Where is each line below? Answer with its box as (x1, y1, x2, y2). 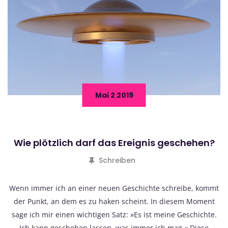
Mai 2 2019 (95, 90, 133, 101)
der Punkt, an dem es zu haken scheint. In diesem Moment (13, 196, 215, 207)
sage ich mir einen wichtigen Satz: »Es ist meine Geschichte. (11, 210, 217, 220)
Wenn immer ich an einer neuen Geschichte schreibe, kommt (9, 183, 219, 193)
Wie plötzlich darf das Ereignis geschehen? (13, 136, 215, 150)
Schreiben (99, 155, 135, 166)
